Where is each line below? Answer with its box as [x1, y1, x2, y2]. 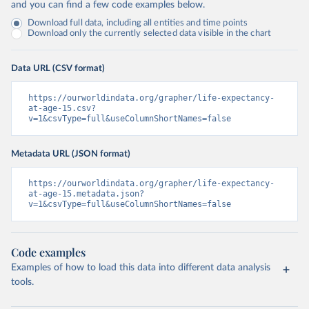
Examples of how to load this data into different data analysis [11, 263, 270, 272]
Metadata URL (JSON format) [11, 149, 130, 159]
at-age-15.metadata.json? [28, 189, 144, 199]
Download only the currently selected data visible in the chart [28, 29, 272, 38]
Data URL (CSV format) [11, 63, 105, 73]
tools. [11, 277, 34, 287]
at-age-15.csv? [28, 103, 96, 113]
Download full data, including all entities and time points [28, 19, 248, 28]
